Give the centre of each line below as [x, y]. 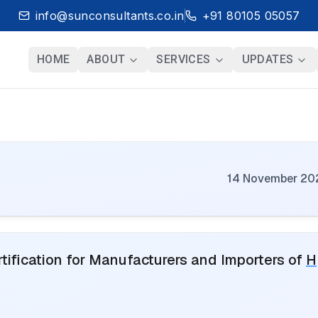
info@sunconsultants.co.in [110, 16]
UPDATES [268, 59]
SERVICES [183, 59]
